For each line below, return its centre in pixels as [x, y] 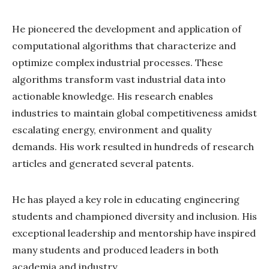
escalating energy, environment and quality [112, 129]
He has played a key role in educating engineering [126, 199]
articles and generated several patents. [104, 163]
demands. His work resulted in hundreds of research [133, 146]
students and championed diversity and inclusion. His [134, 216]
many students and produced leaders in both [115, 249]
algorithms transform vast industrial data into [119, 79]
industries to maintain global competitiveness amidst [134, 113]
